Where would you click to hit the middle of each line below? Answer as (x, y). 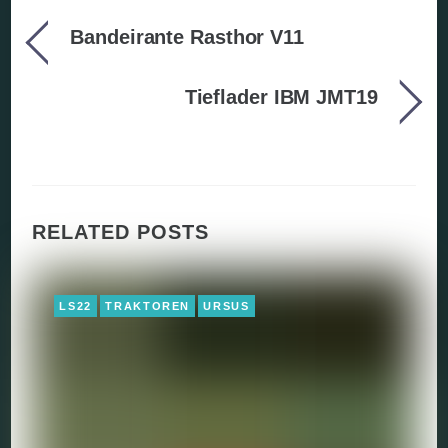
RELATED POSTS (121, 232)
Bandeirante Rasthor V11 (187, 36)
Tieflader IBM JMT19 (281, 96)
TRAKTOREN (148, 306)
